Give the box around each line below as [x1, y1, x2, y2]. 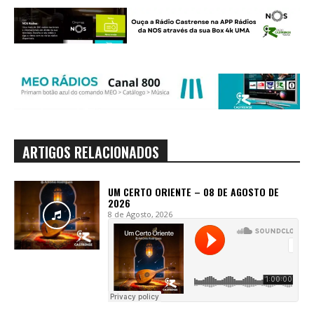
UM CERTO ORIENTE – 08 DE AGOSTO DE [108, 184, 280, 200]
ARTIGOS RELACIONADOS [22, 142, 159, 163]
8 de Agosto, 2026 [108, 209, 173, 220]
